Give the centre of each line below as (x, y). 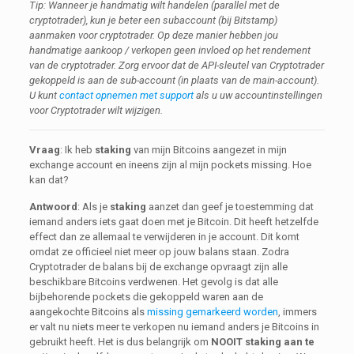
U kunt (44, 95)
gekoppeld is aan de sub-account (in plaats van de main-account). (174, 80)
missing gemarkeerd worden (212, 312)
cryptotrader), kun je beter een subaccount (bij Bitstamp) (153, 20)
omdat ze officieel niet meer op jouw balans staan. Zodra (159, 252)
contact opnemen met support (126, 95)
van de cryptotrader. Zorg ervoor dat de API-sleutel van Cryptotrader (176, 65)
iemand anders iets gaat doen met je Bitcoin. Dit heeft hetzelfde (173, 222)
